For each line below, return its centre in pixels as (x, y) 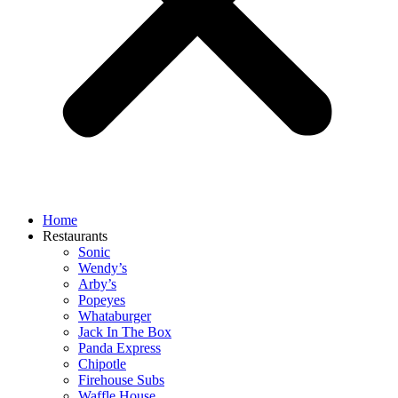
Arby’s (97, 284)
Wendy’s (103, 268)
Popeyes (102, 300)
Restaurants (75, 236)
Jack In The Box (125, 332)
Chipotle (102, 364)
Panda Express (119, 348)
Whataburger (115, 316)
